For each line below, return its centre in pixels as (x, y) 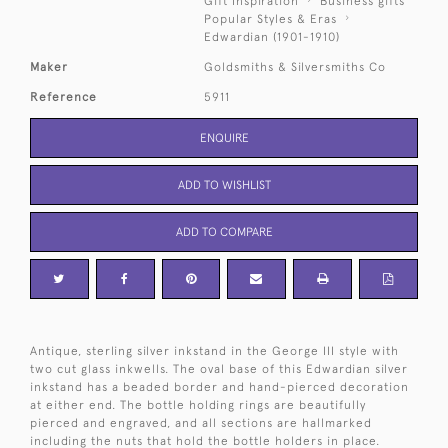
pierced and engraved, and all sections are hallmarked (201, 422)
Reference (63, 96)
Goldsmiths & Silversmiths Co (295, 66)
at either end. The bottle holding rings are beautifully (198, 404)
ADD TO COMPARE (224, 231)
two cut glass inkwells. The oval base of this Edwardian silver (219, 368)
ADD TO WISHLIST (224, 184)
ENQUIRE (224, 137)
